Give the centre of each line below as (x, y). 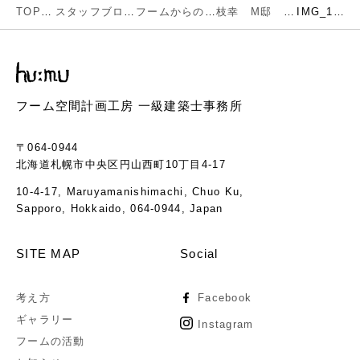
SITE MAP (49, 253)
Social (199, 253)
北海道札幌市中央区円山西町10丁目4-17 (121, 164)
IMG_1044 (338, 11)
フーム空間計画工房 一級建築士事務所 (130, 105)
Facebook (225, 297)
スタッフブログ (129, 11)
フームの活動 (51, 341)
